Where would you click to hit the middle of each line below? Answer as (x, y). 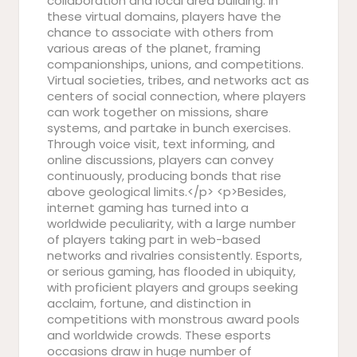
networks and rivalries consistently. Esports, (175, 255)
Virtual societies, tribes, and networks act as (178, 80)
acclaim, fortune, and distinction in (149, 303)
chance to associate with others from (160, 32)
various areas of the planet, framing (154, 48)
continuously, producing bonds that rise (164, 176)
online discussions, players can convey (160, 160)
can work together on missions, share (158, 112)
